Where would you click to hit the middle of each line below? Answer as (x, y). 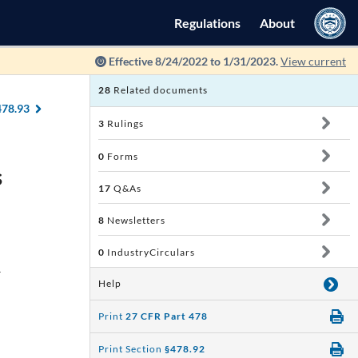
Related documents (159, 90)
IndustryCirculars (150, 252)
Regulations (207, 23)
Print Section (131, 349)
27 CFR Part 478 (167, 316)
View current (313, 61)
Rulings (124, 123)
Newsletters (135, 220)
